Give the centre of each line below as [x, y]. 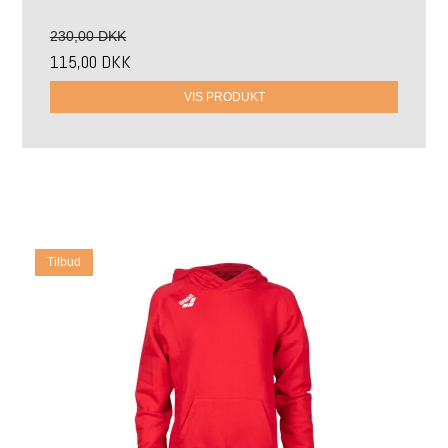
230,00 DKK [88, 36]
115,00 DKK [90, 62]
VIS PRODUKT [224, 97]
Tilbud [64, 262]
